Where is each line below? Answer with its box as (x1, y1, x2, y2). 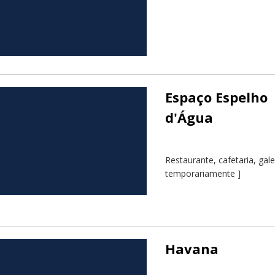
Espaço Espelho (165, 88, 268, 107)
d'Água (165, 108, 213, 127)
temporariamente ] (165, 168, 241, 180)
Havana (165, 239, 219, 258)
